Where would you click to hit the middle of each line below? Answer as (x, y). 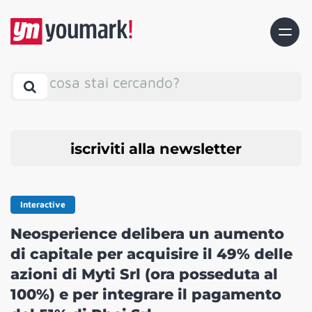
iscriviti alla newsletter (156, 148)
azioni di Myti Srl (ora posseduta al (144, 274)
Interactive (43, 205)
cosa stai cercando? (115, 82)
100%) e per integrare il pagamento (146, 295)
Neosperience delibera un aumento (147, 234)
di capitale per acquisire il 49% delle (151, 254)
